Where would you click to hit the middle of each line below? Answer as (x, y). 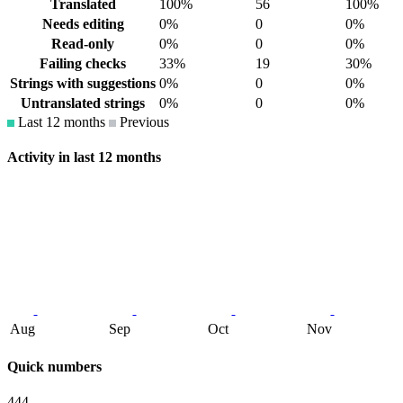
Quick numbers (54, 366)
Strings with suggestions (83, 84)
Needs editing (83, 24)
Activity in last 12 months (84, 157)
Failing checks (83, 64)
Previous (143, 122)
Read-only (83, 44)
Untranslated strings (83, 103)
